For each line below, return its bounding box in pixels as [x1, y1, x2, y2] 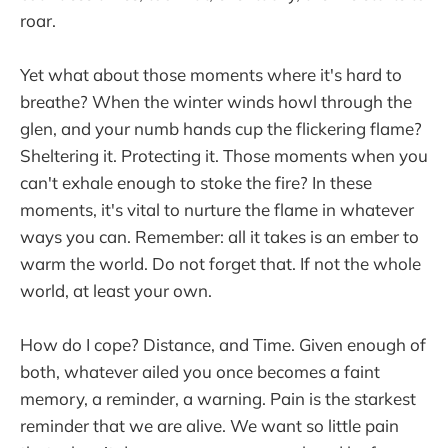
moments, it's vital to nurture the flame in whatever [20, 199, 414, 221]
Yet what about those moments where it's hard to [20, 64, 402, 86]
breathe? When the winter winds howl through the [20, 91, 412, 113]
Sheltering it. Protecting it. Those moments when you [20, 145, 428, 167]
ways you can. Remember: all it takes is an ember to [20, 226, 419, 248]
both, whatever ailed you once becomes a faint [20, 361, 380, 383]
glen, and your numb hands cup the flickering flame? [20, 118, 422, 140]
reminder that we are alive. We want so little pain [20, 415, 399, 437]
